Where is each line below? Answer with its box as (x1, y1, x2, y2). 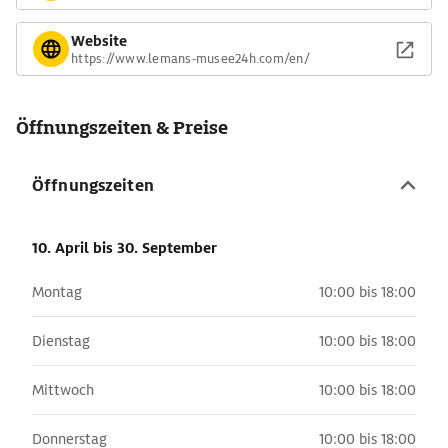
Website (71, 31, 127, 50)
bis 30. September (93, 239, 217, 257)
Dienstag (32, 332, 90, 350)
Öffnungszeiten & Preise (16, 116, 228, 139)
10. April (32, 239, 93, 257)
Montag (32, 283, 82, 301)
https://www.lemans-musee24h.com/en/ (71, 49, 310, 67)
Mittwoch (32, 381, 94, 399)
